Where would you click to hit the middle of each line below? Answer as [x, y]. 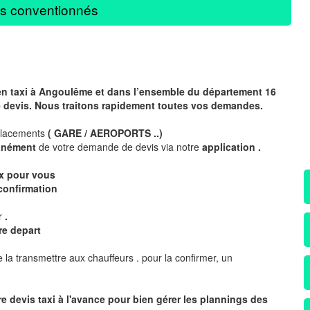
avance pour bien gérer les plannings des [170, 299]
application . [231, 146]
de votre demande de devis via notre [120, 146]
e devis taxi [28, 299]
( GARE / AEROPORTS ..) [105, 133]
